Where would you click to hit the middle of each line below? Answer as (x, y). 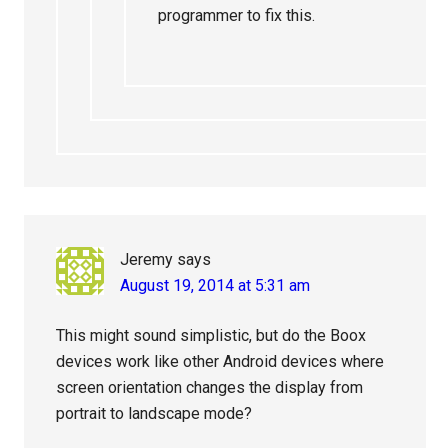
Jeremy (147, 259)
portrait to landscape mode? (154, 413)
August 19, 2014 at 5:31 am (215, 285)
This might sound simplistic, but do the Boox (211, 335)
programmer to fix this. (237, 15)
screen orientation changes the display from (210, 387)
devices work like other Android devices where (220, 361)
